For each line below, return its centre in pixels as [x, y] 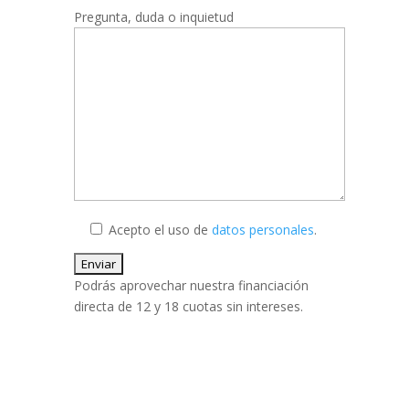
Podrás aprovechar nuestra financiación [191, 285]
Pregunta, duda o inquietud [153, 16]
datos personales [262, 229]
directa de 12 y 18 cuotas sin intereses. [188, 306]
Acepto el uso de [160, 229]
